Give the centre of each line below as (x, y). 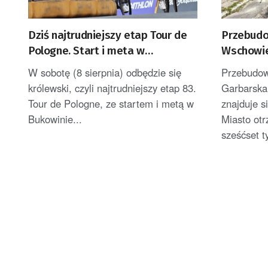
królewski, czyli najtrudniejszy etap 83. (112, 88)
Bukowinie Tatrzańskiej (86, 66)
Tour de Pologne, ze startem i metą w (111, 104)
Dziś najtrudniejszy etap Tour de (108, 35)
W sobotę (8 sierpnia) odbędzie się (105, 73)
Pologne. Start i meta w (86, 51)
